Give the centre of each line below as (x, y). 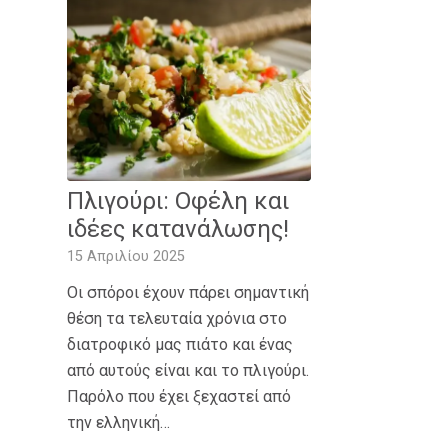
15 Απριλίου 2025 (126, 256)
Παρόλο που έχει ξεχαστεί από (179, 396)
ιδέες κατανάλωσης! (178, 228)
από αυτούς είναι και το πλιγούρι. (188, 370)
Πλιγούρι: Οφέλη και (178, 200)
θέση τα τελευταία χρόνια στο (177, 318)
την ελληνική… (118, 422)
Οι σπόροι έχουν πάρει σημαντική (188, 292)
